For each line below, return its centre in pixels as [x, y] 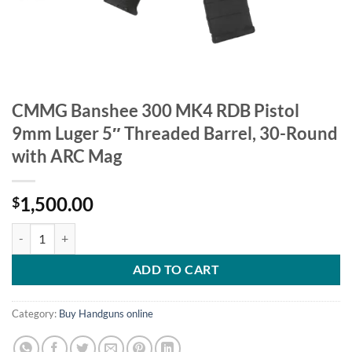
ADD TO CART [176, 269]
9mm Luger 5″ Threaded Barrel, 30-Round [175, 133]
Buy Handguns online [106, 314]
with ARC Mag [67, 156]
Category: [35, 314]
